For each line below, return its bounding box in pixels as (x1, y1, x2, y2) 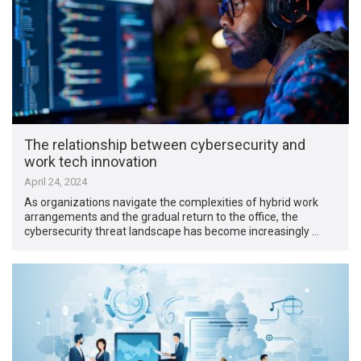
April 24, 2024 (24, 176, 88, 189)
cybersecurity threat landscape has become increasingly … (24, 225, 320, 239)
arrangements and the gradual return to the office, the (24, 210, 299, 224)
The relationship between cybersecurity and (24, 136, 306, 154)
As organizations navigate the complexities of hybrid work (24, 196, 319, 210)
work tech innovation (24, 153, 158, 171)
